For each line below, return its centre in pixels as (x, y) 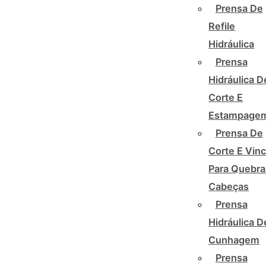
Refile (222, 26)
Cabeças (229, 186)
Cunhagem (234, 240)
